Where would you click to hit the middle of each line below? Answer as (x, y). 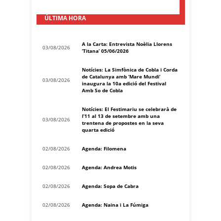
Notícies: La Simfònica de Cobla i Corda (130, 69)
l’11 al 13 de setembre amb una (121, 116)
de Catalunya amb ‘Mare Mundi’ (121, 76)
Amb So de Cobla (102, 90)
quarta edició (98, 129)
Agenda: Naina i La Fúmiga (115, 204)
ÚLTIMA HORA (65, 18)
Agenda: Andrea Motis (109, 167)
